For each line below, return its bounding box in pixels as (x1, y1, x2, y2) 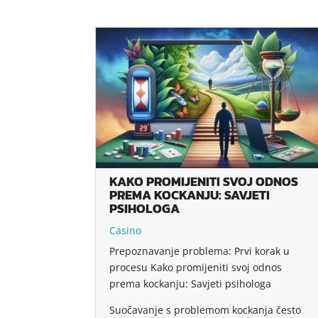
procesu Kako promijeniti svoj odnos (109, 260, 283, 274)
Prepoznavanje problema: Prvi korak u (109, 243, 290, 258)
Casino (109, 223, 142, 237)
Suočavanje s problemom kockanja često (109, 302, 302, 317)
